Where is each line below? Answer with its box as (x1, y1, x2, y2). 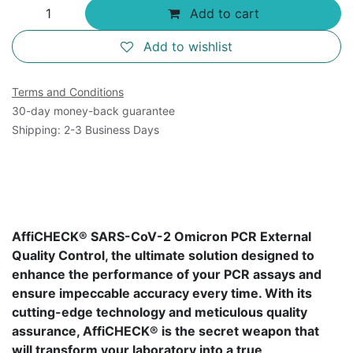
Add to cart (185, 5, 259, 21)
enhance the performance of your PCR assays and (12, 266, 321, 282)
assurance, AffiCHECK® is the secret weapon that (12, 322, 319, 339)
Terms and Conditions (12, 84, 124, 98)
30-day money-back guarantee (12, 103, 175, 117)
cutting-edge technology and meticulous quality (12, 303, 307, 320)
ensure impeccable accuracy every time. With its (12, 284, 312, 301)
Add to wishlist (143, 38, 232, 54)
